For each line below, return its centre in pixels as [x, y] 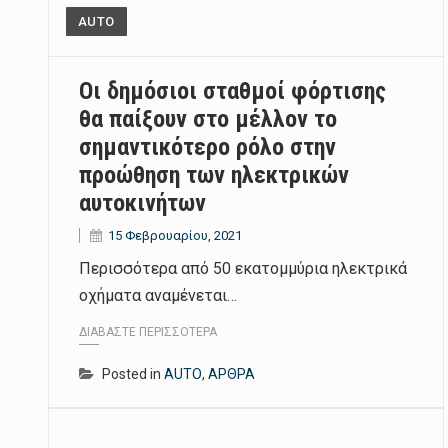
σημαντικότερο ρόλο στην [207, 147]
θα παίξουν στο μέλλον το [208, 119]
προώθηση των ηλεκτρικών [214, 175]
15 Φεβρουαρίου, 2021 [175, 236]
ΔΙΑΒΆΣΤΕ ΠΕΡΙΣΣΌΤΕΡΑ [148, 331]
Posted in [133, 373]
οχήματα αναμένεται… [158, 296]
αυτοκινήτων [142, 203]
